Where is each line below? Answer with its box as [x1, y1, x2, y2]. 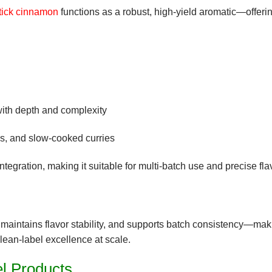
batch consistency [166, 219, 243, 229]
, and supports [103, 219, 166, 229]
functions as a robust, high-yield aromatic [58, 6, 236, 17]
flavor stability [45, 219, 103, 229]
